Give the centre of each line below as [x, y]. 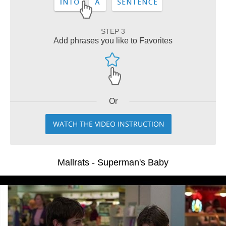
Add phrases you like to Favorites [113, 41]
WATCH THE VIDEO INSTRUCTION [108, 124]
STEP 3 [113, 31]
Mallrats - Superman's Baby [113, 162]
